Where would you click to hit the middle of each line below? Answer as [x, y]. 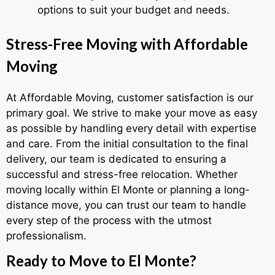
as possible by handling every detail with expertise [131, 129]
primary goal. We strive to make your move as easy [132, 113]
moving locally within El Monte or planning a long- [128, 190]
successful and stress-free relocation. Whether [122, 175]
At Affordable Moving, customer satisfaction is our [130, 98]
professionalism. [46, 236]
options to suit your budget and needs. [134, 10]
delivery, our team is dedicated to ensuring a [116, 159]
